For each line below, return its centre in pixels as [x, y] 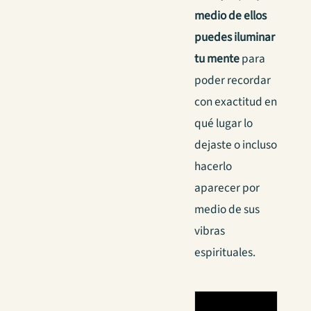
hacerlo [213, 167]
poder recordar [233, 81]
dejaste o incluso [236, 145]
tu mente [217, 59]
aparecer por [227, 188]
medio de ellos [230, 16]
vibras [210, 231]
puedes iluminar [235, 37]
